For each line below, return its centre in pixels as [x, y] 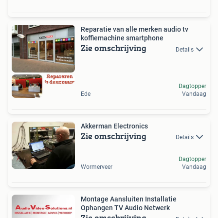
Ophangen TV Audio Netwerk [125, 208]
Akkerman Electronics [114, 126]
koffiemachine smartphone [122, 38]
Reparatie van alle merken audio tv [135, 29]
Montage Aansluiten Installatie [129, 199]
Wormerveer [97, 167]
